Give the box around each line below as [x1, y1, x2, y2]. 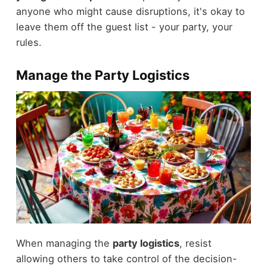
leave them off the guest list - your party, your [15, 20, 232, 33]
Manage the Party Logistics [15, 67, 190, 83]
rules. [15, 36, 42, 48]
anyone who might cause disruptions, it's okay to [15, 5, 245, 17]
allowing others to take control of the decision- [15, 252, 237, 265]
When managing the [15, 237, 113, 249]
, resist [179, 237, 212, 249]
